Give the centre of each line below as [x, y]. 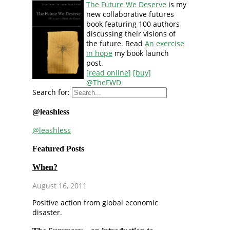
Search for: [51, 92]
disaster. [47, 213]
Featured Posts [58, 148]
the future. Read [116, 44]
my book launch [141, 53]
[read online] [109, 73]
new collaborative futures [130, 14]
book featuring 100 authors [133, 24]
